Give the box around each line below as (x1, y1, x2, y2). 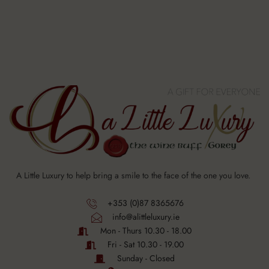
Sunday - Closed (116, 252, 175, 265)
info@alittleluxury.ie (112, 211, 180, 223)
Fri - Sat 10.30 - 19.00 (107, 238, 184, 251)
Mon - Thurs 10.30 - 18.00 (100, 225, 192, 237)
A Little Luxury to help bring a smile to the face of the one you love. (16, 169, 253, 182)
